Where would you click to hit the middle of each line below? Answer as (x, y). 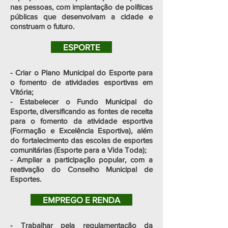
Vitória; (22, 92)
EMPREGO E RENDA (81, 200)
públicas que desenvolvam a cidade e (81, 17)
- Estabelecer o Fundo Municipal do (81, 102)
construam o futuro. (42, 26)
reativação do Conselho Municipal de (81, 169)
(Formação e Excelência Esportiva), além (81, 131)
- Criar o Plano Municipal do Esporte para (81, 73)
